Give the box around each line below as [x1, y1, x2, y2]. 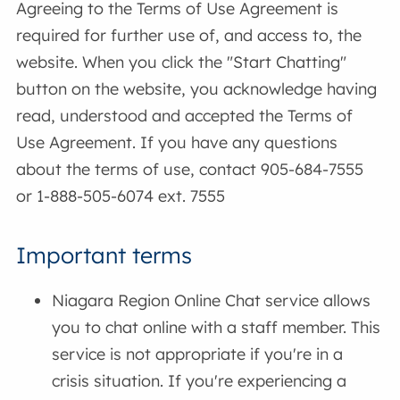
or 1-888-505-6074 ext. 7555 [16, 186, 226, 207]
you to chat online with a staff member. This [52, 317, 381, 338]
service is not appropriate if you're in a [52, 344, 344, 365]
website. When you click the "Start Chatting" [16, 52, 347, 73]
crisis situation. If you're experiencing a [52, 371, 347, 392]
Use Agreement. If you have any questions [16, 132, 338, 154]
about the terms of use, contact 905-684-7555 [16, 159, 364, 180]
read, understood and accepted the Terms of [16, 105, 354, 127]
